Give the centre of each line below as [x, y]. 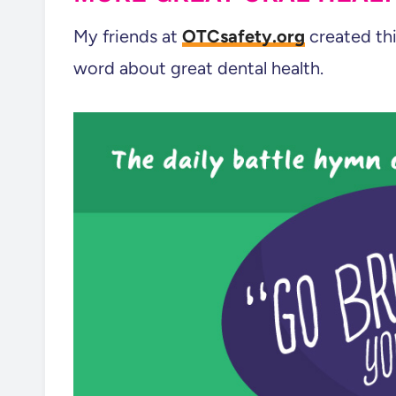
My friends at [128, 36]
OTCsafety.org [244, 36]
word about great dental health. [198, 68]
